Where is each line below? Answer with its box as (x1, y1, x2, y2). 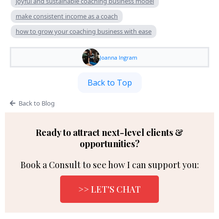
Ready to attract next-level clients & (36, 127, 183, 139)
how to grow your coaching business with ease (16, 27, 152, 36)
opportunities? (79, 138, 140, 150)
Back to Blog (18, 99, 55, 108)
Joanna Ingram (99, 53, 137, 61)
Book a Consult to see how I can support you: (20, 159, 199, 171)
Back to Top (87, 77, 132, 88)
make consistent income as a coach (16, 12, 118, 21)
